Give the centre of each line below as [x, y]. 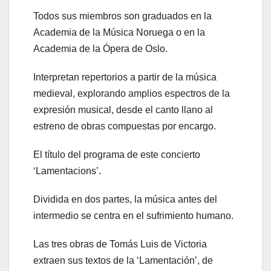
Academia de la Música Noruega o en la [119, 33]
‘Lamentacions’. [67, 171]
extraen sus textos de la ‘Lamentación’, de [123, 261]
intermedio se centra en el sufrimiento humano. [133, 216]
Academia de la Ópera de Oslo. [100, 49]
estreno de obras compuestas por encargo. [125, 126]
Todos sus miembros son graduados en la [122, 16]
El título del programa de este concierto [117, 155]
